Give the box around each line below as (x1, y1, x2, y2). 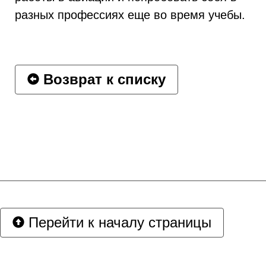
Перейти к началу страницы (24, 214, 211, 230)
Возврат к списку (39, 71, 166, 87)
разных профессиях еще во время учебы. (15, 8, 245, 21)
